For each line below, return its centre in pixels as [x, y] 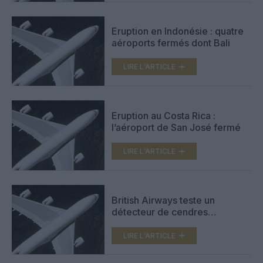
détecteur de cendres [160, 212]
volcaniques [138, 223]
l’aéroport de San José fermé [176, 128]
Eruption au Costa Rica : [163, 116]
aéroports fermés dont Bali [171, 43]
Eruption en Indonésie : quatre [178, 31]
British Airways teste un [163, 200]
